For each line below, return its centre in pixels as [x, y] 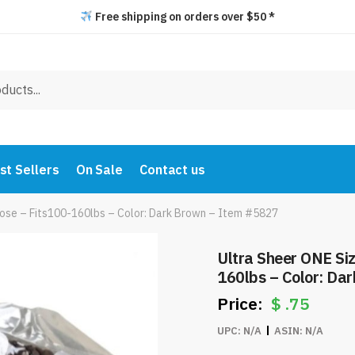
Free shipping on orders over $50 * [183, 17]
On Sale [99, 170]
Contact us [172, 170]
